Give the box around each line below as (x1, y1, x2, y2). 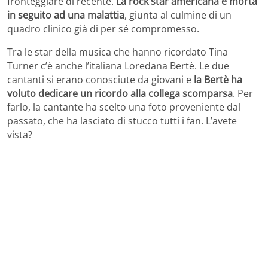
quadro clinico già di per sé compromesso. (7, 22, 199, 35)
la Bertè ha (194, 72, 242, 86)
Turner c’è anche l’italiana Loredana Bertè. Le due (7, 59, 229, 72)
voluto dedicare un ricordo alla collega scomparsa (7, 86, 233, 100)
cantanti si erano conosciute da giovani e (7, 72, 194, 86)
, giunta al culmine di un (124, 8, 232, 22)
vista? (7, 127, 32, 141)
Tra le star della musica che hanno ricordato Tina (7, 45, 228, 59)
